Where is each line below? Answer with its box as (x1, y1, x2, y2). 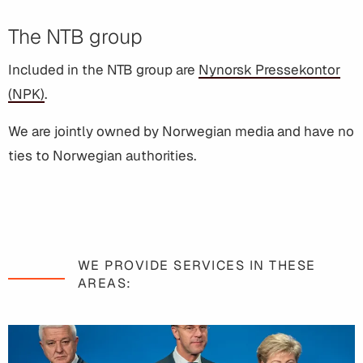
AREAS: (77, 275, 132, 293)
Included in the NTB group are (8, 61, 199, 79)
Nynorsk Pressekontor (199, 61, 340, 79)
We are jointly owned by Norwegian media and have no (8, 122, 354, 141)
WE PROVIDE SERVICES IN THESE (77, 257, 316, 275)
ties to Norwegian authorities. (8, 147, 196, 165)
